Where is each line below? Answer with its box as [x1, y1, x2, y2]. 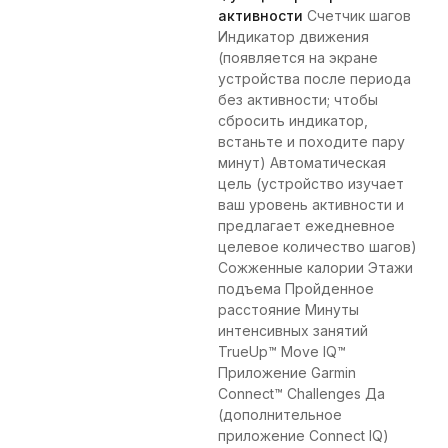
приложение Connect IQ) [218, 427, 389, 445]
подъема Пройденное [218, 280, 374, 298]
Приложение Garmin [218, 364, 356, 382]
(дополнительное [218, 406, 342, 424]
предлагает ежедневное [218, 217, 395, 235]
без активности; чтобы [218, 91, 378, 109]
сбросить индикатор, [218, 112, 368, 130]
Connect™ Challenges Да [218, 385, 385, 403]
